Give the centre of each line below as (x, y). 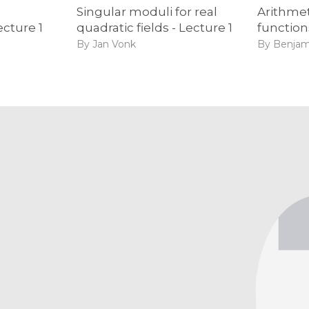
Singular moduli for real (147, 11)
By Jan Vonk (106, 44)
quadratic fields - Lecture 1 (154, 27)
